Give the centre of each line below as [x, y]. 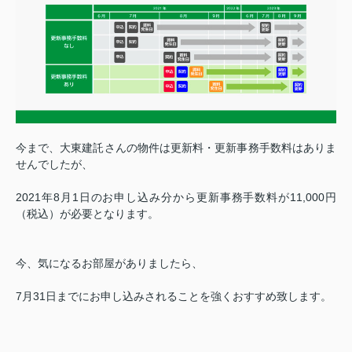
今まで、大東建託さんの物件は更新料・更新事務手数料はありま [176, 148]
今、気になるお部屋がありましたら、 [109, 264]
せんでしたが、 [54, 165]
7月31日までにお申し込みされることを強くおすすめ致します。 [174, 297]
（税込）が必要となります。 [87, 214]
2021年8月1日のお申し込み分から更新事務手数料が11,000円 [176, 198]
